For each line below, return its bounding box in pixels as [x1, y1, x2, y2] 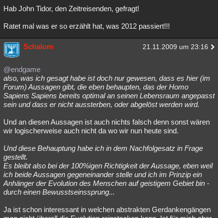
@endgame [3, 65, 40, 73]
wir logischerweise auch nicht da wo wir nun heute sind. [3, 127, 179, 135]
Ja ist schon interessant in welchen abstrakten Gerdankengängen [3, 205, 211, 214]
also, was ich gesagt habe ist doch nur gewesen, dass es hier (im [3, 74, 210, 82]
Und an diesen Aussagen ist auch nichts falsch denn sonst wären [3, 118, 210, 126]
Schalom [23, 42, 53, 51]
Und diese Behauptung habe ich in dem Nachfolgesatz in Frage [3, 144, 203, 152]
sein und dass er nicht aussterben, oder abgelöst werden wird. [3, 100, 200, 109]
